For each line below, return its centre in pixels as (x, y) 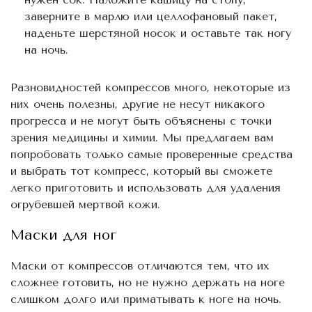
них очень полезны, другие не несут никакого (138, 104)
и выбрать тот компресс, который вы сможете (141, 171)
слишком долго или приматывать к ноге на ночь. (146, 299)
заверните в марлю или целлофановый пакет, (151, 16)
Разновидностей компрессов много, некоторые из (150, 87)
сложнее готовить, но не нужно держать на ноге (148, 282)
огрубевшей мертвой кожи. (85, 204)
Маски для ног (63, 235)
